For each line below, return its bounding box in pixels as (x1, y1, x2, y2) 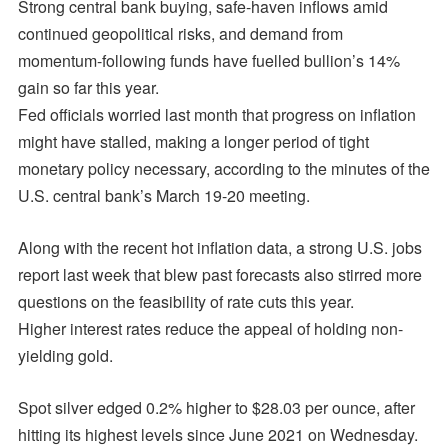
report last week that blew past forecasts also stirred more (17, 262, 422, 286)
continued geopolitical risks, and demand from (17, 21, 343, 45)
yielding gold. (17, 343, 113, 367)
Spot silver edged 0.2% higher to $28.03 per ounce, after (17, 395, 415, 419)
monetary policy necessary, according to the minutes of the (17, 156, 430, 180)
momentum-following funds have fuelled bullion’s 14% (17, 48, 400, 72)
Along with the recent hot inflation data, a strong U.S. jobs (17, 235, 422, 259)
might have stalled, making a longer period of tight (17, 129, 369, 153)
